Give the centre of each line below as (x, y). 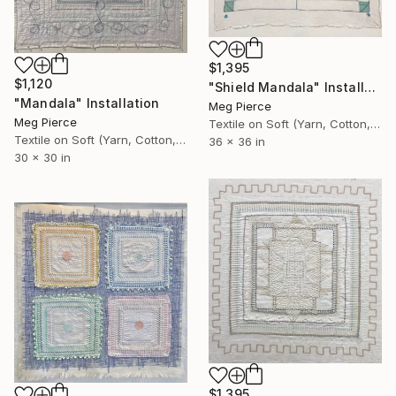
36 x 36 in (237, 142)
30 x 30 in (42, 157)
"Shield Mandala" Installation (369, 88)
